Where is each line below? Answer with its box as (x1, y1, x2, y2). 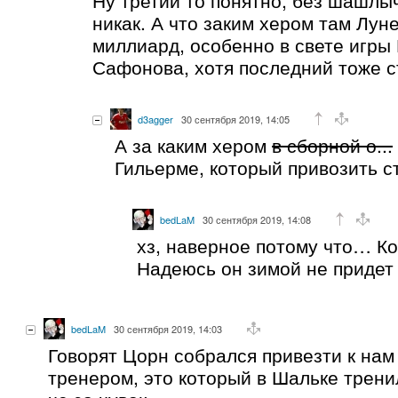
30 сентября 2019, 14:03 (114, 321, 222, 336)
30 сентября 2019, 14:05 (181, 111, 290, 126)
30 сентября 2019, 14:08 (203, 211, 311, 227)
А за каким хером (115, 131, 272, 158)
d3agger (138, 111, 173, 126)
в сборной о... (272, 131, 393, 158)
